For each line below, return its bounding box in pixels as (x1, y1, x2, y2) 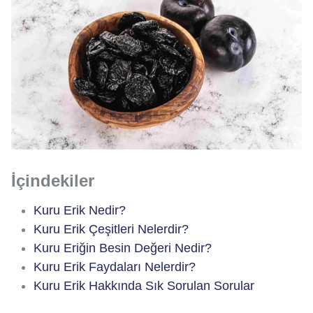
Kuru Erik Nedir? (34, 203, 126, 217)
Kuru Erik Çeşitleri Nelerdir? (34, 221, 189, 236)
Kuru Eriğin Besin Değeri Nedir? (34, 240, 212, 255)
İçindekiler (11, 170, 94, 190)
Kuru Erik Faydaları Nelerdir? (34, 259, 196, 274)
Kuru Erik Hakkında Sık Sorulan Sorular (34, 278, 254, 293)
